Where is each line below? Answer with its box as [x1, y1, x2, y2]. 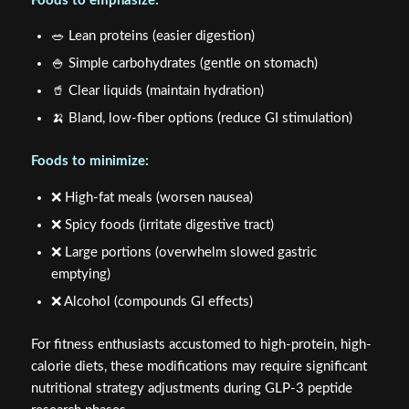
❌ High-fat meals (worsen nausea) [50, 191, 253, 205]
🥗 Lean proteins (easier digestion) [50, 29, 255, 44]
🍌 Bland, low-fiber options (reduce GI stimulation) [50, 111, 352, 126]
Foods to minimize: [30, 154, 149, 169]
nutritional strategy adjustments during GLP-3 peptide [30, 382, 352, 396]
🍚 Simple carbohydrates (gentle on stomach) [50, 57, 318, 71]
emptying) [50, 267, 110, 282]
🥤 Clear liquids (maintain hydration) [50, 84, 264, 99]
